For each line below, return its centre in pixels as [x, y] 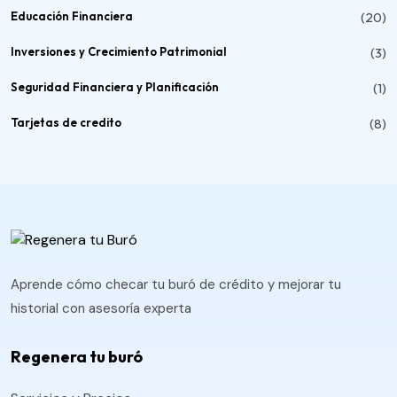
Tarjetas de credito [66, 123]
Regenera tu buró [77, 357]
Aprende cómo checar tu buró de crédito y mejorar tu [176, 284]
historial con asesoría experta [101, 308]
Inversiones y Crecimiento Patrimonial [119, 52]
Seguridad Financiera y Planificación [115, 87]
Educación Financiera [72, 16]
